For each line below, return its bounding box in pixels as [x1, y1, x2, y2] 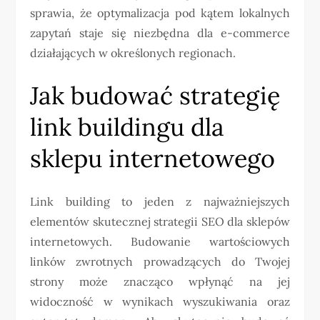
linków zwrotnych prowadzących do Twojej [30, 254, 290, 269]
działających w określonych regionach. [30, 46, 236, 61]
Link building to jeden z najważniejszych [30, 194, 290, 209]
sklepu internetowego [30, 143, 276, 174]
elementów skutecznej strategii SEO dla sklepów [30, 214, 290, 229]
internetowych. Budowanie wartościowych [30, 234, 290, 249]
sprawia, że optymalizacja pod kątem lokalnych [30, 6, 290, 21]
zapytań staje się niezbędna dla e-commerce [30, 26, 290, 41]
